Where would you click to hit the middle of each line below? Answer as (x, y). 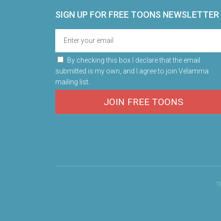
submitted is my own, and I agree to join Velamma (132, 71)
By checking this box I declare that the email (134, 60)
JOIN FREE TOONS (143, 102)
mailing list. (73, 82)
